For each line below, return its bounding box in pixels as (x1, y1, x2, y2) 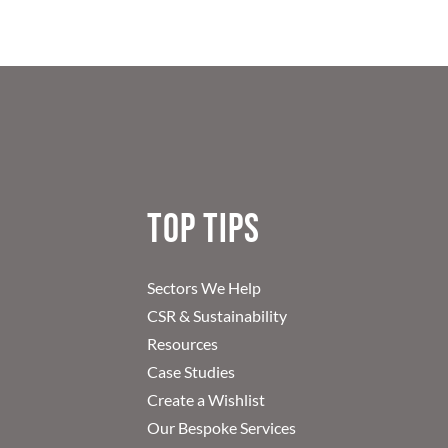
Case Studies (147, 361, 236, 381)
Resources (147, 333, 219, 353)
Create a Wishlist (147, 389, 266, 409)
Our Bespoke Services (147, 417, 297, 437)
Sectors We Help (147, 277, 262, 297)
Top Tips (147, 205, 261, 254)
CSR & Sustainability (147, 305, 288, 325)
